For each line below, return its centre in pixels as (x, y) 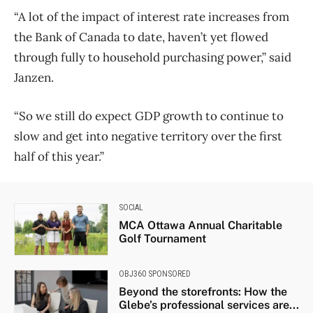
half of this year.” (59, 156)
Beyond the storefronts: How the (203, 291)
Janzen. (34, 77)
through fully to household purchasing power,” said (153, 57)
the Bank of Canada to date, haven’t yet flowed (141, 37)
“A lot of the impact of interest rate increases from (152, 16)
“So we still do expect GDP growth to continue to (149, 116)
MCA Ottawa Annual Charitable (200, 225)
